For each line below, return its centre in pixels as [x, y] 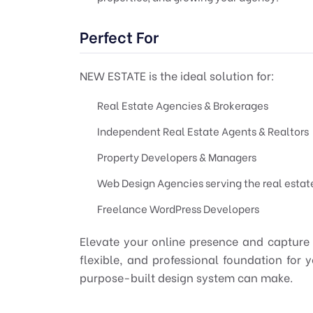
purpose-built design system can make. [186, 277]
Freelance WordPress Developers [178, 208]
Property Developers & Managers [177, 156]
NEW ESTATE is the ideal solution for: [177, 75]
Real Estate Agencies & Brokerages [183, 104]
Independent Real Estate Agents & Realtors [203, 130]
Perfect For [119, 36]
